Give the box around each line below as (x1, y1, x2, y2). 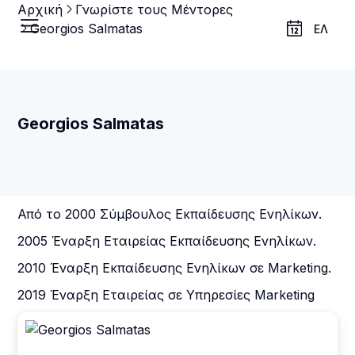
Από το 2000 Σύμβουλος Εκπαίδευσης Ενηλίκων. (17, 206, 323, 222)
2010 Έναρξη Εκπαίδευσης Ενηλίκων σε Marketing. (17, 260, 332, 276)
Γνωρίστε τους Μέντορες (75, 2, 234, 17)
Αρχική (17, 2, 63, 17)
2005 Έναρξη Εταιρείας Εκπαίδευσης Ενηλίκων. (17, 233, 317, 249)
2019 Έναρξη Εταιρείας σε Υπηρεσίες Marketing (17, 287, 315, 303)
